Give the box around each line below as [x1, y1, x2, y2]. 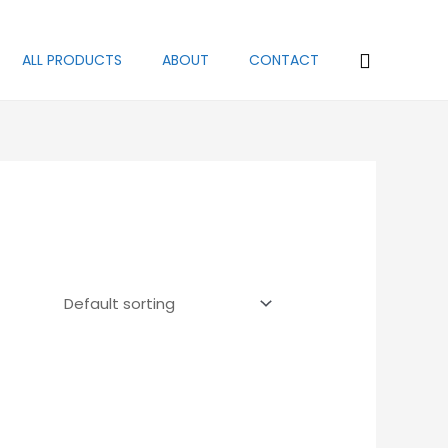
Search [358, 46, 430, 75]
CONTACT [249, 50, 319, 70]
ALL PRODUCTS [22, 50, 122, 70]
